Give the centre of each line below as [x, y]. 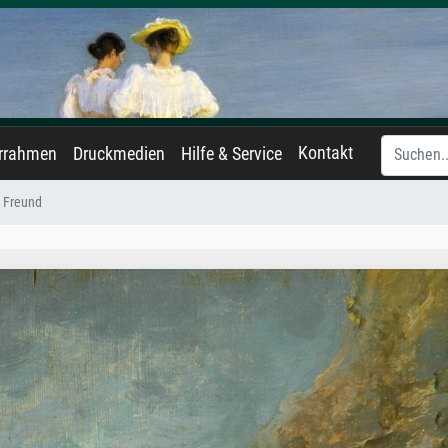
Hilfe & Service [231, 154]
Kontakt [325, 153]
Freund [22, 202]
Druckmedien [119, 154]
